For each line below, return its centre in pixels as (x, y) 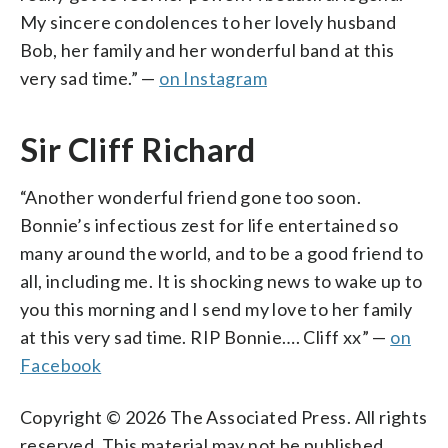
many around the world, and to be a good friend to (222, 252)
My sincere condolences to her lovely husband (208, 21)
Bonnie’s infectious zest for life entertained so (209, 224)
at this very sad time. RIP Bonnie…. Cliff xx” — (205, 336)
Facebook (61, 364)
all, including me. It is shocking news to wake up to (221, 280)
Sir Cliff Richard (138, 149)
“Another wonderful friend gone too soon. (190, 196)
